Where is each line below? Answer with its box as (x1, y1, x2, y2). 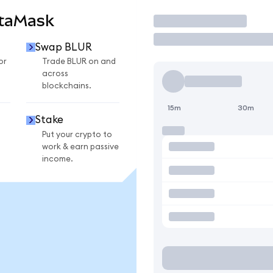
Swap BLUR (35, 41, 92, 52)
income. (42, 154, 73, 163)
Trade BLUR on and (42, 57, 116, 66)
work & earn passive (42, 142, 119, 151)
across (42, 69, 68, 79)
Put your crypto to (42, 130, 112, 139)
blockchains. (42, 82, 91, 91)
